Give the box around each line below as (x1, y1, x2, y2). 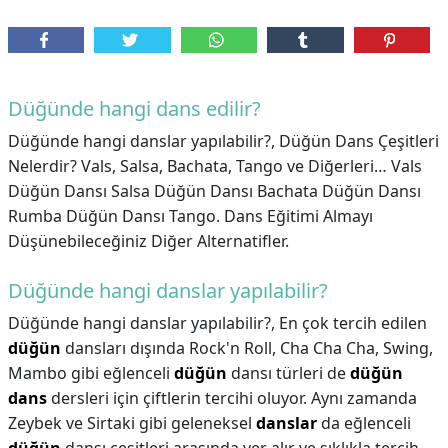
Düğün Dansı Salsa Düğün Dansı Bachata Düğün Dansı (8, 180, 421, 202)
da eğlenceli (317, 412, 411, 434)
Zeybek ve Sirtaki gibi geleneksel (8, 412, 256, 434)
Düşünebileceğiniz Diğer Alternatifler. (8, 230, 289, 252)
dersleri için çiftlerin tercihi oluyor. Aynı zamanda (47, 387, 417, 409)
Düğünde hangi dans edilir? (8, 95, 261, 122)
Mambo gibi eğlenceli (8, 362, 174, 384)
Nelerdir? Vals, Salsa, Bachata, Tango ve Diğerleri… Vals (8, 155, 422, 177)
